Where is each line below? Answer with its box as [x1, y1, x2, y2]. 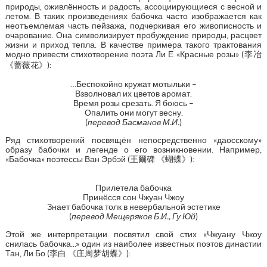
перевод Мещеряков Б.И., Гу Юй [72, 211, 195, 221]
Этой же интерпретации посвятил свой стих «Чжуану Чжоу [5, 229, 262, 239]
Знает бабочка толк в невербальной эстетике [46, 201, 221, 212]
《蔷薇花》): [5, 60, 52, 70]
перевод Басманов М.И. [88, 117, 179, 127]
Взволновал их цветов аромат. [75, 88, 192, 98]
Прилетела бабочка [95, 182, 172, 193]
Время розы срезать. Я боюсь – [73, 98, 194, 108]
